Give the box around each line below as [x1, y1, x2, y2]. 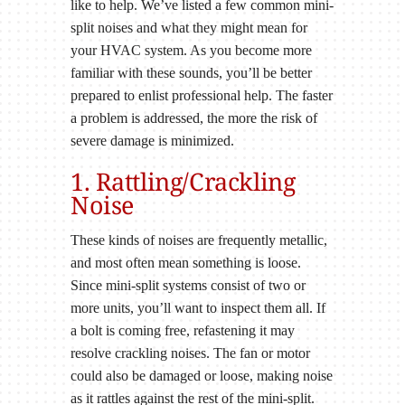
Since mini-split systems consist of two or [70, 278, 306, 294]
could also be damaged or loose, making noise [70, 368, 333, 384]
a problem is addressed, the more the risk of [70, 109, 317, 126]
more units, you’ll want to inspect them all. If [70, 300, 325, 316]
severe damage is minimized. [70, 132, 234, 148]
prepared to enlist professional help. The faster [70, 87, 333, 103]
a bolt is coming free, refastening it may [70, 323, 295, 339]
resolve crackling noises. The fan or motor [70, 345, 310, 362]
